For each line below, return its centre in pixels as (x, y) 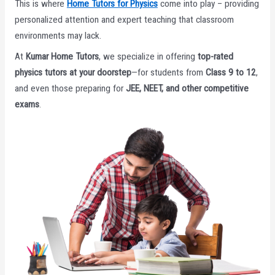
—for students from (168, 72)
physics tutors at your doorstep (73, 72)
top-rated (215, 56)
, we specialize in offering (148, 56)
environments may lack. (58, 35)
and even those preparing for (70, 88)
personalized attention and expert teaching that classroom (124, 19)
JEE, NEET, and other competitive (187, 88)
